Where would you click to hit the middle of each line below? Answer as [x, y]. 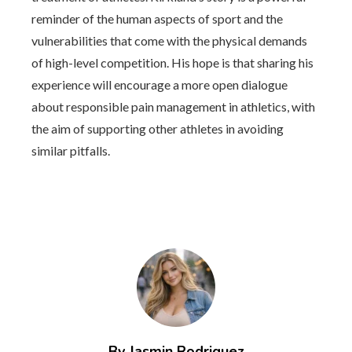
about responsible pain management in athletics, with [173, 106]
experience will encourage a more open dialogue [159, 84]
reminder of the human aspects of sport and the [157, 18]
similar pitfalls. [71, 150]
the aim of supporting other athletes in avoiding [158, 128]
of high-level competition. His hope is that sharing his [172, 62]
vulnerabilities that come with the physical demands [169, 40]
